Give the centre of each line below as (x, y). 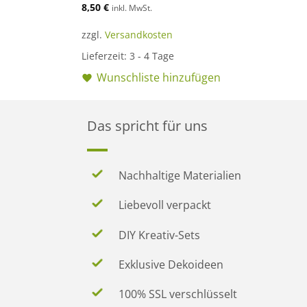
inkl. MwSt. (132, 8)
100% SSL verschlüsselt (178, 294)
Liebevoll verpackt (165, 205)
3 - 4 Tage (152, 56)
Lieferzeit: (106, 56)
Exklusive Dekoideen (171, 264)
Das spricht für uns (147, 126)
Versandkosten (139, 35)
